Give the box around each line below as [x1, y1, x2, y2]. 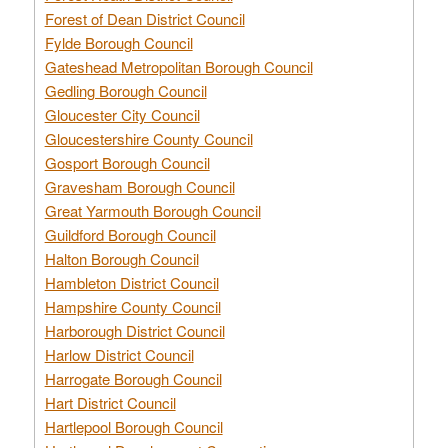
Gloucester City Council [44, 103, 200, 125]
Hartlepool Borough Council [44, 415, 223, 437]
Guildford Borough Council [44, 223, 216, 245]
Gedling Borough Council [44, 79, 207, 101]
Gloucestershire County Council [44, 127, 253, 149]
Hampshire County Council [44, 295, 221, 317]
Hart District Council [44, 391, 176, 413]
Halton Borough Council [44, 247, 199, 269]
